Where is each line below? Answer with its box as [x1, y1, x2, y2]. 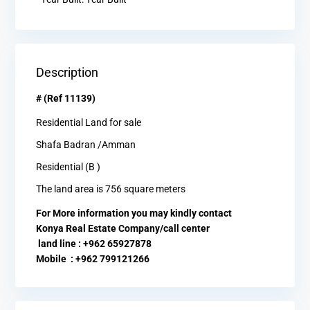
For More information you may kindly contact [36, 208, 232, 219]
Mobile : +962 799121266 [36, 253, 149, 265]
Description [36, 65, 98, 80]
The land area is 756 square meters [36, 183, 185, 195]
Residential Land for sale [36, 117, 141, 129]
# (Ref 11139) [36, 93, 95, 104]
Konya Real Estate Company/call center [36, 223, 210, 235]
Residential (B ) [36, 161, 100, 173]
